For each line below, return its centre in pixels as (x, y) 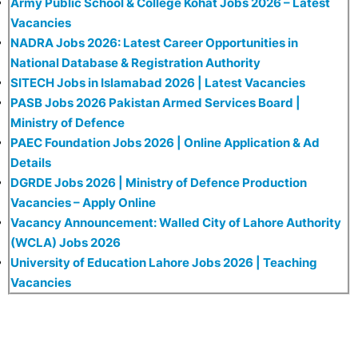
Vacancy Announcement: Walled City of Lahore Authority (176, 222)
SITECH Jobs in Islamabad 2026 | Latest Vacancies (158, 82)
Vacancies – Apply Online (83, 202)
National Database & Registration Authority (135, 62)
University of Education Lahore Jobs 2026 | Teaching (164, 262)
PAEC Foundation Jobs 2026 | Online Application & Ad (165, 142)
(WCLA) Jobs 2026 (66, 242)
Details (31, 162)
